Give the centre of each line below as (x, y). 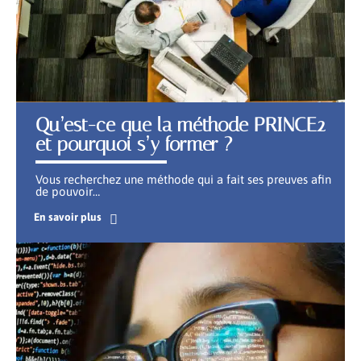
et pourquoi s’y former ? (134, 144)
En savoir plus (67, 216)
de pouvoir (64, 191)
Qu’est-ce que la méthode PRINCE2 (180, 124)
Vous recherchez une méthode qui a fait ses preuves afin (183, 179)
